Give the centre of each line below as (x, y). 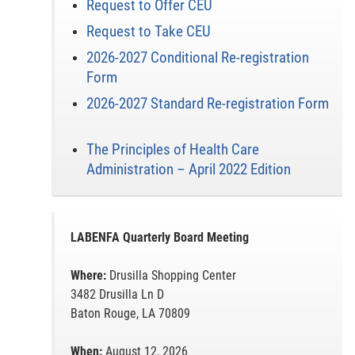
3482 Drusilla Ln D (117, 294)
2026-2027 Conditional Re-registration (197, 57)
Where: (88, 275)
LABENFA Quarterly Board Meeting (159, 237)
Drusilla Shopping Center (171, 275)
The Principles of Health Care (172, 149)
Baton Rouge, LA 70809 (130, 313)
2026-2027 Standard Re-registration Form (207, 103)
